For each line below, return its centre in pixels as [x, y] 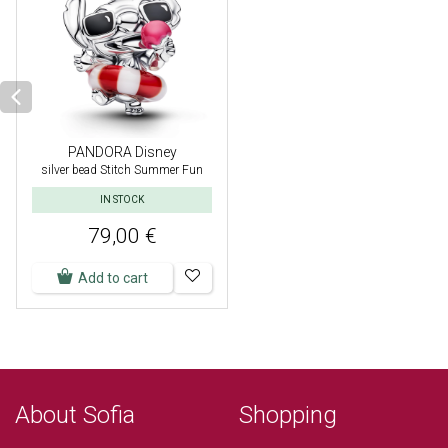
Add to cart [113, 277]
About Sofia [75, 414]
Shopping [288, 414]
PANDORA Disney [122, 151]
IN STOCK [122, 199]
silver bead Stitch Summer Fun [122, 169]
